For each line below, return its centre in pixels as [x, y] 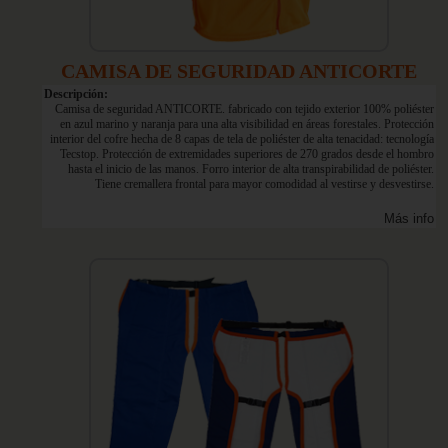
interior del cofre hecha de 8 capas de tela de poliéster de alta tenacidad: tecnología [242, 139]
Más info [409, 218]
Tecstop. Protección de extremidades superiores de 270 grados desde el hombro [247, 154]
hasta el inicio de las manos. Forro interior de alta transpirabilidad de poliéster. [251, 169]
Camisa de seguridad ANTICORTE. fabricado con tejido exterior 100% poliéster [244, 109]
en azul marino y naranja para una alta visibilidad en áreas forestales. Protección [247, 124]
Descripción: [76, 94]
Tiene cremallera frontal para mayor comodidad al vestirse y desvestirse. [264, 184]
